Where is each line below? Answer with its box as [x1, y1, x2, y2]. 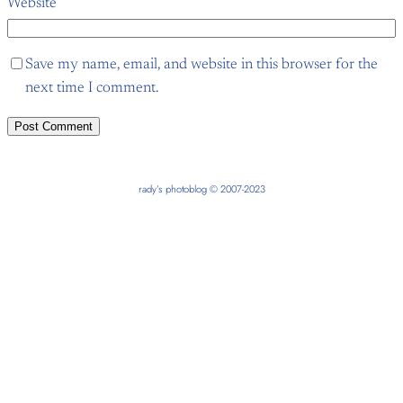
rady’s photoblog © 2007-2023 [138, 181, 265, 196]
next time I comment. [25, 81, 159, 96]
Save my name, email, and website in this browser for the [25, 58, 378, 73]
